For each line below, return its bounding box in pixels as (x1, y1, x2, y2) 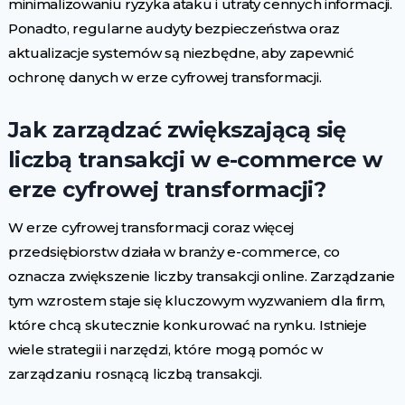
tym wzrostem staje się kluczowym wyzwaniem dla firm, (7, 292, 386, 310)
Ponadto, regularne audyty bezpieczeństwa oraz (7, 20, 340, 38)
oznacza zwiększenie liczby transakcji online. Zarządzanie (7, 268, 395, 286)
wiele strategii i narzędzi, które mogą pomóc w (7, 341, 323, 359)
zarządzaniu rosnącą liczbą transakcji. (7, 365, 262, 383)
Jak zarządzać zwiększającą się (7, 117, 346, 144)
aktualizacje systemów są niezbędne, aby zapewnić (7, 44, 354, 62)
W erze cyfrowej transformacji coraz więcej (7, 219, 295, 237)
